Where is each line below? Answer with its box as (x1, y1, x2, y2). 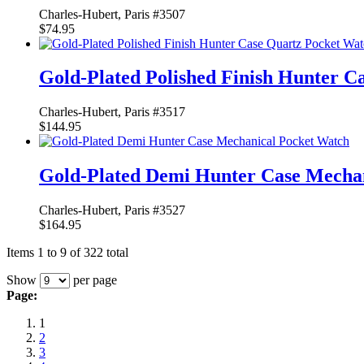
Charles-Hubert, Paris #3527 (39, 203, 185, 218)
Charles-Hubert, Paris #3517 (39, 105, 185, 119)
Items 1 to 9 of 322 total (6, 245, 128, 260)
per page (70, 273, 117, 288)
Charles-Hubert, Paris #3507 (39, 6, 185, 21)
